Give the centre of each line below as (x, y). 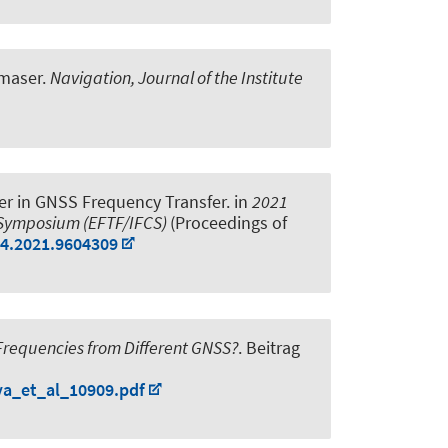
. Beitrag (269, 347)
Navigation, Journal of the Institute (176, 78)
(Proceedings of (228, 223)
